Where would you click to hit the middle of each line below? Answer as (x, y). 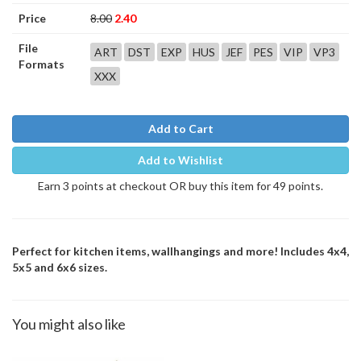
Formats (41, 64)
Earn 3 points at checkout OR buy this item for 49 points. (180, 186)
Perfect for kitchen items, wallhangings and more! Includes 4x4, (180, 251)
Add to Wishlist (180, 160)
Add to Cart (180, 129)
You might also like (69, 324)
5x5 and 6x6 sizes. (60, 267)
